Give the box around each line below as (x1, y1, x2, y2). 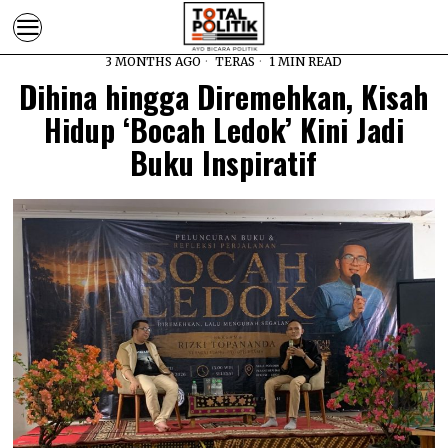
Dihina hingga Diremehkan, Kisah (19, 74, 429, 119)
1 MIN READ (266, 54, 343, 69)
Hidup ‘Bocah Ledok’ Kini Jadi (43, 107, 404, 152)
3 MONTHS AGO (105, 54, 202, 69)
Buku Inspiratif (130, 140, 318, 185)
